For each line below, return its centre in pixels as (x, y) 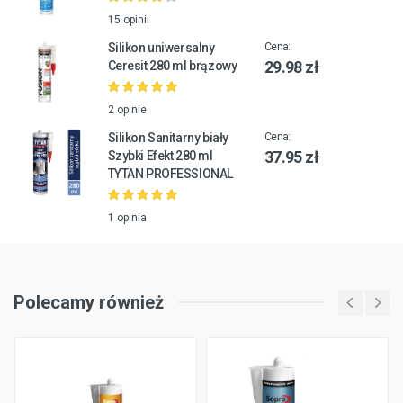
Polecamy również (89, 303)
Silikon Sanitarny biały (168, 138)
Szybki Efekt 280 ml (160, 156)
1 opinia (127, 218)
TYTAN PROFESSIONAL (170, 174)
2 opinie (127, 110)
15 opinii (128, 20)
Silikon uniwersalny (161, 48)
